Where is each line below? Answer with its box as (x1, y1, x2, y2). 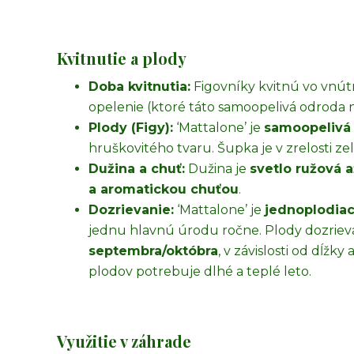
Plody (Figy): (88, 120, 173, 135)
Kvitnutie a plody (57, 47, 186, 69)
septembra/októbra (88, 243, 218, 258)
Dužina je (185, 161, 250, 176)
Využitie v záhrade (57, 330, 191, 352)
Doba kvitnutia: (88, 79, 190, 94)
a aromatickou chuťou (88, 182, 239, 197)
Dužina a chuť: (88, 161, 185, 176)
